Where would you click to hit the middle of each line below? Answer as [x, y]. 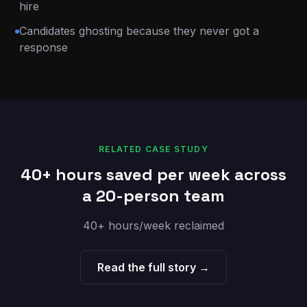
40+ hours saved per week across [153, 174]
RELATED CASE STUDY [153, 149]
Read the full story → [153, 267]
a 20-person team [153, 196]
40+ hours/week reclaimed [153, 225]
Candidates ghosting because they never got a [139, 31]
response [44, 47]
